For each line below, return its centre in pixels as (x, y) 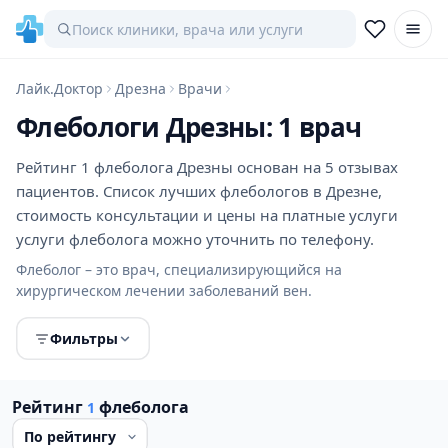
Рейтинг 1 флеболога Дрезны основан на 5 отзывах (207, 167)
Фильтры (84, 338)
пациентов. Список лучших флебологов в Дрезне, (199, 191)
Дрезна (140, 88)
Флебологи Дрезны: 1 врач (189, 127)
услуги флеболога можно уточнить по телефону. (195, 239)
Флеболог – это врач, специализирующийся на (179, 269)
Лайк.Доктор (59, 88)
